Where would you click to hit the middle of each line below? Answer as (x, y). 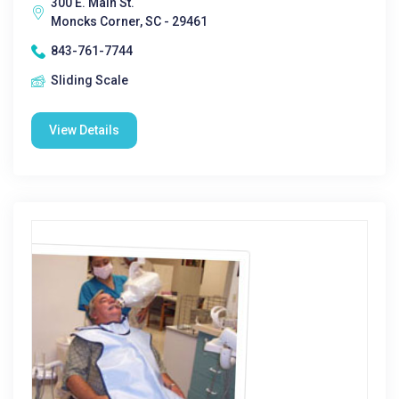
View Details (84, 130)
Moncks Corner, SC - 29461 (129, 21)
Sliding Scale (90, 80)
